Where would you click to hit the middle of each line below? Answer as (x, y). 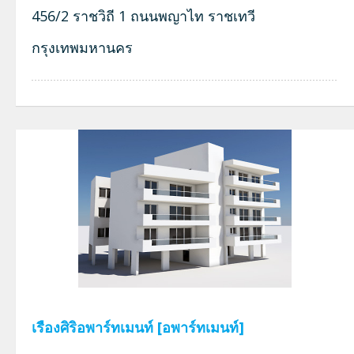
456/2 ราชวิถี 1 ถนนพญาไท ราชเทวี (143, 16)
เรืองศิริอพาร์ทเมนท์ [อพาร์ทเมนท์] (138, 327)
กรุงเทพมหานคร (82, 47)
